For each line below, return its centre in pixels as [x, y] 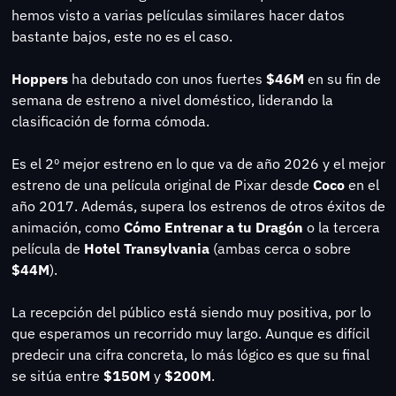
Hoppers [41, 79]
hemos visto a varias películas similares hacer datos [178, 15]
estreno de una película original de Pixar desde [162, 185]
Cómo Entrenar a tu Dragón [213, 228]
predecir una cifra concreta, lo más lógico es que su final [190, 355]
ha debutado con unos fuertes [168, 79]
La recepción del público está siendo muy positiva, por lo [191, 312]
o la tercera [341, 228]
